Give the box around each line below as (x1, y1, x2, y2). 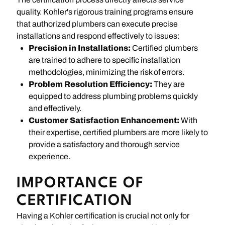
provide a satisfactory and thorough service (29, 140, 180, 149)
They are (152, 79, 185, 88)
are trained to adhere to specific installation (29, 55, 181, 64)
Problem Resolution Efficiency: (29, 79, 153, 88)
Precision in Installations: (29, 43, 131, 52)
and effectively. (29, 103, 82, 113)
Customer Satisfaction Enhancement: (29, 116, 180, 125)
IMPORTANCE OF (17, 176, 145, 191)
